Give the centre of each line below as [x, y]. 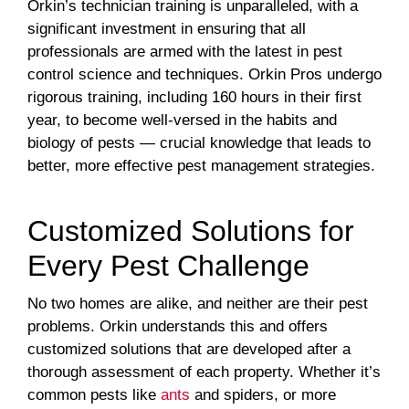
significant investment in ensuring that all [167, 28]
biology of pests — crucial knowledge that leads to [199, 142]
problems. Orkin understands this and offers [178, 326]
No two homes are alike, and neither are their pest [198, 303]
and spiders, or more [263, 394]
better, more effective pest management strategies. [201, 165]
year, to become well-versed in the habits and [182, 120]
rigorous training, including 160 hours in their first [194, 97]
